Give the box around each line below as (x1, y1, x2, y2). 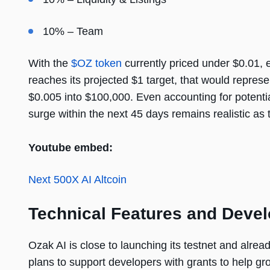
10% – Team (43, 25, 103, 38)
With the (28, 57, 71, 70)
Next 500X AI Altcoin (28, 174, 127, 186)
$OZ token (71, 57, 122, 70)
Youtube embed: (28, 142, 113, 154)
